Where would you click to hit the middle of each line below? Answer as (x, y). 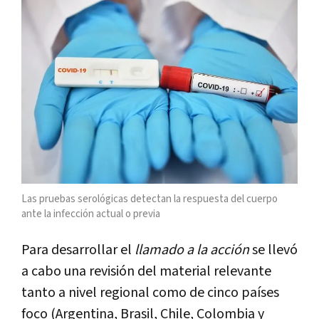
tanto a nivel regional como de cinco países (150, 293)
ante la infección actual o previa (91, 214)
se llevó (273, 250)
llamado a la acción (192, 250)
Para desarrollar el (78, 250)
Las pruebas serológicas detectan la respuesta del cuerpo (150, 199)
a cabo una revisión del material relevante (146, 272)
